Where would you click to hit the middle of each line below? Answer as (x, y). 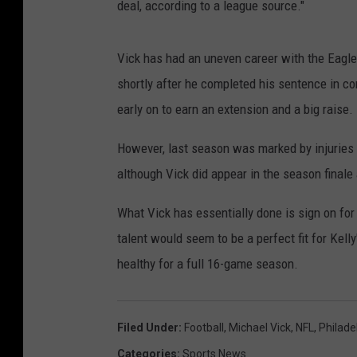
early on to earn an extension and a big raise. (235, 109)
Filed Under (148, 327)
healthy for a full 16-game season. (208, 263)
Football (204, 327)
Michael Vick (260, 327)
